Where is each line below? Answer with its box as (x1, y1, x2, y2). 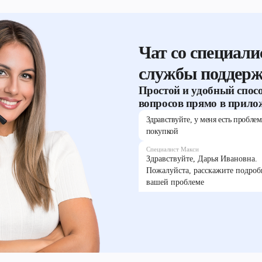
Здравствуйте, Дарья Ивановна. (146, 154, 257, 163)
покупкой (146, 126, 178, 136)
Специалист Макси (146, 145, 199, 153)
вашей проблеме (146, 177, 204, 187)
